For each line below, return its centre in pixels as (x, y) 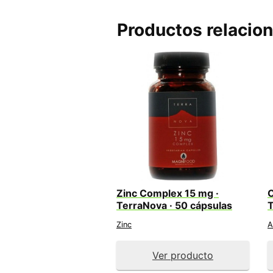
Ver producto (183, 255)
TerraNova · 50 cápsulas (174, 205)
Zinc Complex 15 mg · (168, 193)
